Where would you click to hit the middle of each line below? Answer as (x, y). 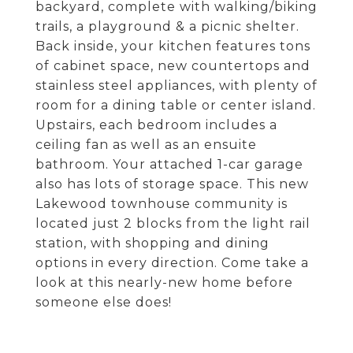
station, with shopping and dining (152, 243)
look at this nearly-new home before (164, 282)
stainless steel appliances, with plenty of (176, 85)
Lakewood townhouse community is (162, 204)
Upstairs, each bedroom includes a (156, 125)
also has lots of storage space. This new (172, 184)
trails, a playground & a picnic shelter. (167, 26)
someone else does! (104, 302)
